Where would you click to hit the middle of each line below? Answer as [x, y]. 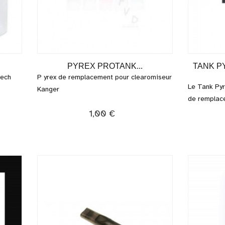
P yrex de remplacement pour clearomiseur [104, 77]
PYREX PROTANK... [105, 66]
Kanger [49, 89]
